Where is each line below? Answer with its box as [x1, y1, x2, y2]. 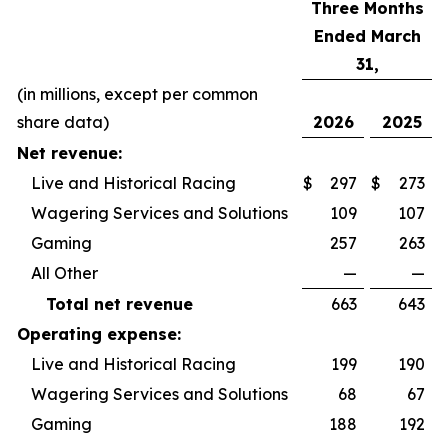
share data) [17, 112, 109, 132]
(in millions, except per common [17, 84, 258, 104]
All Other [31, 263, 98, 283]
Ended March [313, 26, 421, 46]
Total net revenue [46, 294, 193, 314]
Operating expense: [17, 324, 181, 344]
